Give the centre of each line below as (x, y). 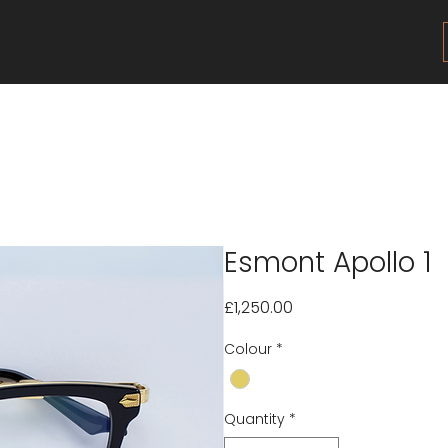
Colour (248, 349)
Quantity (254, 419)
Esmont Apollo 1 (328, 262)
